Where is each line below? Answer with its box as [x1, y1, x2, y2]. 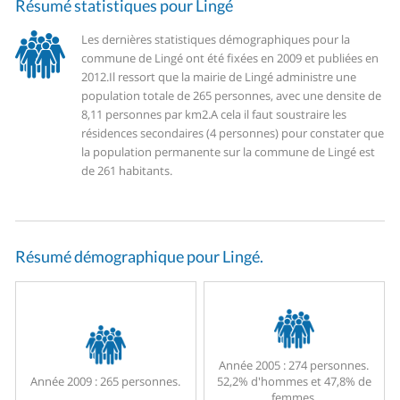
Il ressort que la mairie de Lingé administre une [109, 69, 357, 86]
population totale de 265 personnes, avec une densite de [81, 87, 382, 104]
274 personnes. [286, 357, 370, 374]
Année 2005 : [219, 357, 287, 374]
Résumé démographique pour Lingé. [15, 246, 264, 267]
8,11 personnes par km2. [81, 106, 212, 123]
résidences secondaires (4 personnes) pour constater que [81, 125, 385, 142]
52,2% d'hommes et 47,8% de [216, 373, 371, 390]
